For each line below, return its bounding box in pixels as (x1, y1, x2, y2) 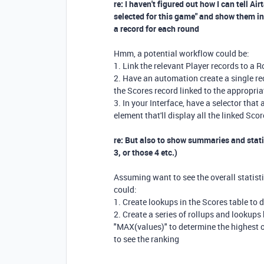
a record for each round (114, 22, 199, 34)
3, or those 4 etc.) (114, 146, 177, 158)
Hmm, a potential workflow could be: (114, 47, 249, 59)
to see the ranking (114, 233, 179, 245)
